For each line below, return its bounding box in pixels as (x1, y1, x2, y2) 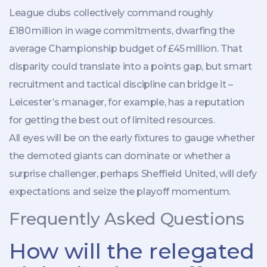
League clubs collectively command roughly (9, 7, 213, 18)
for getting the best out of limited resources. (9, 114, 215, 126)
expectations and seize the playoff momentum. (9, 185, 231, 197)
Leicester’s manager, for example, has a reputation (9, 96, 244, 108)
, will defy (215, 167, 257, 179)
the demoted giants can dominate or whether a (9, 150, 231, 162)
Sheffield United (141, 167, 216, 179)
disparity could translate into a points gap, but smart (9, 60, 252, 72)
